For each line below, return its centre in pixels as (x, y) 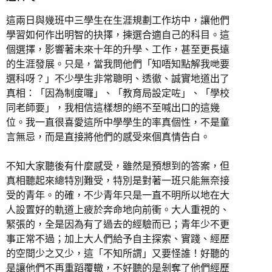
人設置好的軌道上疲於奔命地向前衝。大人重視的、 (118, 209)
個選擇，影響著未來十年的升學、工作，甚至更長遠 (118, 49)
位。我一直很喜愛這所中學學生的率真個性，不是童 (118, 122)
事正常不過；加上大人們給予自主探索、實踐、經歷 (118, 239)
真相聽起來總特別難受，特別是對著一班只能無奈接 (118, 180)
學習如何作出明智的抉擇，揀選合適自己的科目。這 (118, 35)
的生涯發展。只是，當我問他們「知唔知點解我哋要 (118, 64)
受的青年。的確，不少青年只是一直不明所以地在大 (118, 195)
